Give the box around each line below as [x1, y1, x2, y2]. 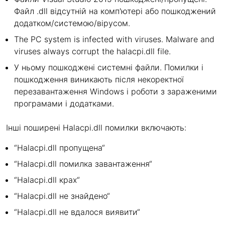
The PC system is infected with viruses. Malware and [14, 34, 214, 44]
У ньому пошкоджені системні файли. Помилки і [14, 62, 203, 72]
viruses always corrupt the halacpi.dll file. [14, 46, 171, 56]
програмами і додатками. [14, 98, 114, 108]
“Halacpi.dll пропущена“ [14, 143, 105, 153]
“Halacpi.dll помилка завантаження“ [14, 159, 152, 169]
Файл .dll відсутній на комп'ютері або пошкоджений [14, 6, 216, 16]
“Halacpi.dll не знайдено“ [14, 191, 110, 201]
